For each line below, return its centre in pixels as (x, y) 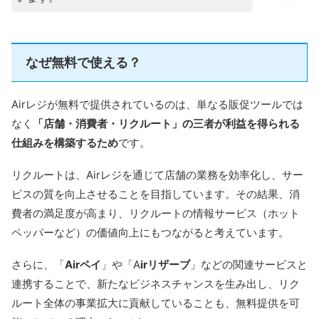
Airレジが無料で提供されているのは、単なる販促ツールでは (157, 105)
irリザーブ (165, 265)
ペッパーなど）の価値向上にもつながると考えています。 (150, 233)
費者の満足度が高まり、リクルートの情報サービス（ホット (156, 214)
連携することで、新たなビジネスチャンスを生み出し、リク (156, 284)
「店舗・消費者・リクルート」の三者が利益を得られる (166, 124)
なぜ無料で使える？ (83, 63)
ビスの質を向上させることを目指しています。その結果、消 (156, 194)
